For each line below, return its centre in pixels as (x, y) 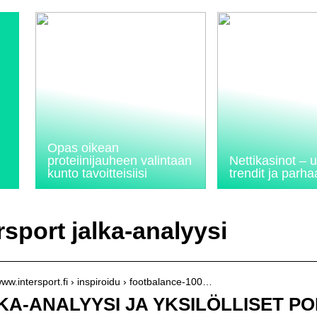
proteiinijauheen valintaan (120, 161)
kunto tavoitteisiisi (97, 173)
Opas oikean (83, 148)
